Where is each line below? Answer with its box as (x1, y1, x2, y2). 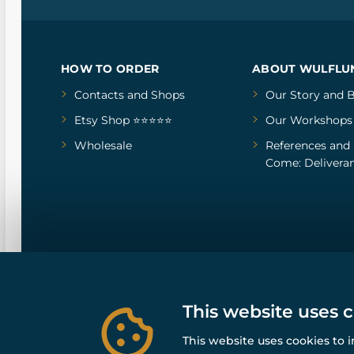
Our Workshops (265, 112, 352, 127)
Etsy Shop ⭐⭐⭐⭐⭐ (74, 112, 172, 127)
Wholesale (74, 137, 132, 153)
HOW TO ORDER (61, 61, 160, 76)
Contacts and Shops (74, 87, 185, 102)
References (265, 137, 326, 153)
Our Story (265, 87, 320, 102)
